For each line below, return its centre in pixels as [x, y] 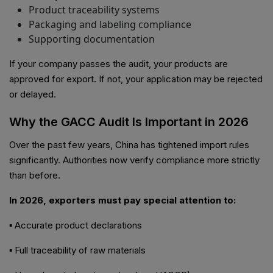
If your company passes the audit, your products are [119, 64]
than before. [35, 175]
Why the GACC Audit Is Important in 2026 [129, 122]
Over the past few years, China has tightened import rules [129, 145]
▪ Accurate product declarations [76, 225]
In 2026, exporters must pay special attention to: [122, 200]
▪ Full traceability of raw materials [77, 250]
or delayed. [33, 94]
